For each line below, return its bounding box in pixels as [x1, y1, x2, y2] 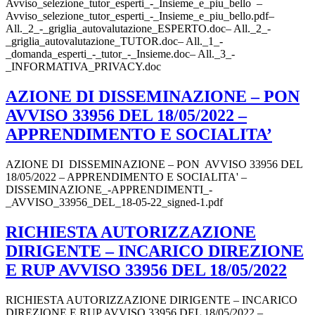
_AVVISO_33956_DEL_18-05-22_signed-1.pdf [6, 195, 223, 208]
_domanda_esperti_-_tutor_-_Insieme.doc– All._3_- [6, 48, 235, 60]
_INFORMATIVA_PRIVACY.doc [6, 60, 161, 73]
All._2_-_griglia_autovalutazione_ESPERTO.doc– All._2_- [6, 22, 271, 35]
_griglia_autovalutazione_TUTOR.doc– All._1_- [6, 35, 223, 48]
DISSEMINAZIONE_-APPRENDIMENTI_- [6, 183, 212, 195]
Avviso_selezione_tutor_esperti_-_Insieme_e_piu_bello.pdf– [6, 10, 274, 22]
